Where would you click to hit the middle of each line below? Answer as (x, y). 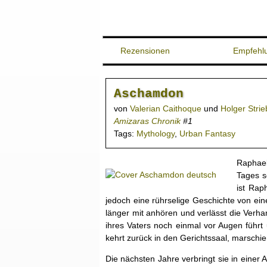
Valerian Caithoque (166, 109)
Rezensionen (145, 51)
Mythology (156, 134)
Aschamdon (149, 94)
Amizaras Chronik (147, 121)
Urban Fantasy (207, 134)
